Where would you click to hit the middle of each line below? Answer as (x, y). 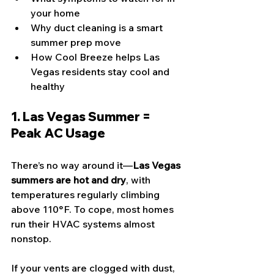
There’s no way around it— (72, 165)
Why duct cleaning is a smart (98, 28)
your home (55, 13)
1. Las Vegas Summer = (82, 117)
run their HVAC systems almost (84, 224)
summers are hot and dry (68, 180)
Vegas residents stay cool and (101, 72)
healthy (48, 87)
